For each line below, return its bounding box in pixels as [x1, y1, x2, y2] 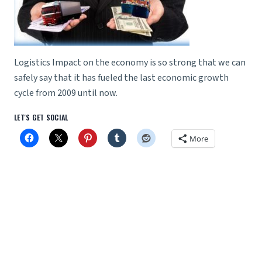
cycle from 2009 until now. [14, 87, 118, 100]
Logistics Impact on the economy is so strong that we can [14, 56, 246, 70]
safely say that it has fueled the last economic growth [14, 71, 229, 85]
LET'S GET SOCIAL [14, 112, 68, 123]
